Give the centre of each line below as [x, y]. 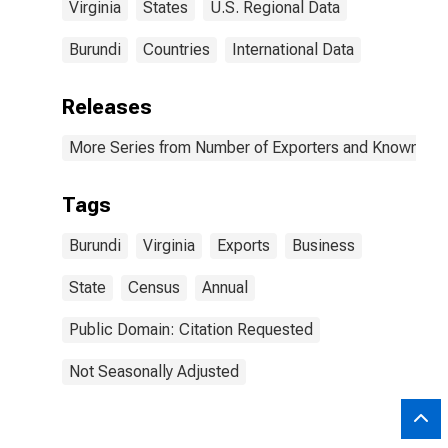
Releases [107, 107]
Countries [176, 49]
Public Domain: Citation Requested [191, 329]
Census [154, 287]
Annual [225, 287]
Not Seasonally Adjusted [154, 371]
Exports [243, 245]
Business [323, 245]
